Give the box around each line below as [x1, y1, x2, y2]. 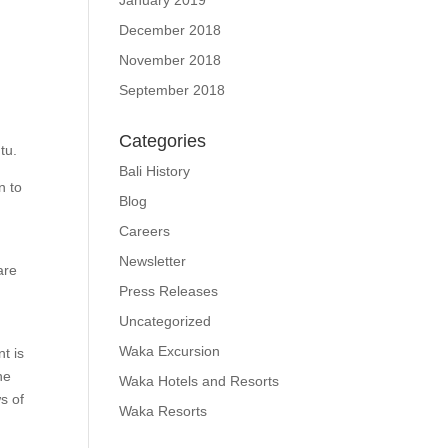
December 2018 [119, 22, 222, 38]
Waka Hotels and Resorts [119, 373, 280, 389]
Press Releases [119, 283, 219, 299]
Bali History [119, 163, 191, 179]
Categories [119, 131, 207, 151]
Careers [119, 223, 171, 239]
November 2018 [119, 52, 222, 68]
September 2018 [119, 82, 226, 98]
